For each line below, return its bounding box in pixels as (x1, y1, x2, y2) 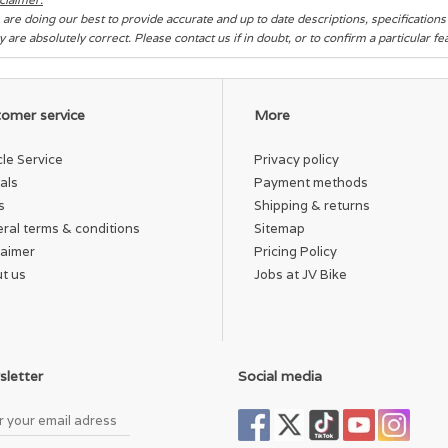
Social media (238, 366, 322, 385)
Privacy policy (254, 150, 339, 168)
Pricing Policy (254, 242, 337, 260)
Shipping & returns (254, 196, 370, 214)
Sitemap (254, 219, 305, 237)
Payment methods (254, 173, 368, 191)
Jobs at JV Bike (254, 265, 347, 283)
